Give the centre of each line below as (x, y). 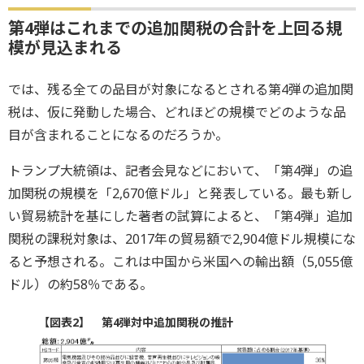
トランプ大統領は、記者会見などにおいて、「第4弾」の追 (180, 170)
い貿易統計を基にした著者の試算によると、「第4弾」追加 (180, 216)
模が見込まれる (65, 47)
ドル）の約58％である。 (80, 284)
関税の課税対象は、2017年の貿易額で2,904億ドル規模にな (182, 238)
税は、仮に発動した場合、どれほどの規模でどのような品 (177, 112)
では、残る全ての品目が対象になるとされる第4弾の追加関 (181, 89)
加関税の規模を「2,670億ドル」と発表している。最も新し (180, 193)
